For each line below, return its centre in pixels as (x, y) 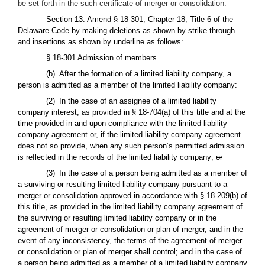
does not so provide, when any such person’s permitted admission (131, 146)
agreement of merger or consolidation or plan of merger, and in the (130, 229)
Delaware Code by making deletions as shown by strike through (126, 30)
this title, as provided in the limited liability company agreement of (130, 207)
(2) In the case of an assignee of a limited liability (131, 101)
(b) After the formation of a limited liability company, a (139, 74)
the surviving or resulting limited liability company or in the (117, 218)
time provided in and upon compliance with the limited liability (122, 123)
